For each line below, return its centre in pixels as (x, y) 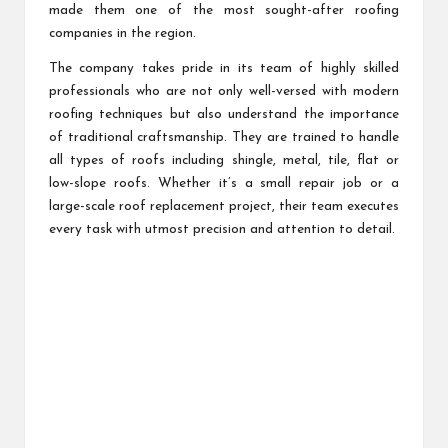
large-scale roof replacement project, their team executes (224, 207)
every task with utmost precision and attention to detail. (222, 230)
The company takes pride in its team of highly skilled (224, 69)
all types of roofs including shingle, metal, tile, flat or (224, 161)
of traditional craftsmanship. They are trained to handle (224, 138)
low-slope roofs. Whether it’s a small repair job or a (224, 184)
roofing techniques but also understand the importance (224, 115)
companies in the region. (122, 34)
